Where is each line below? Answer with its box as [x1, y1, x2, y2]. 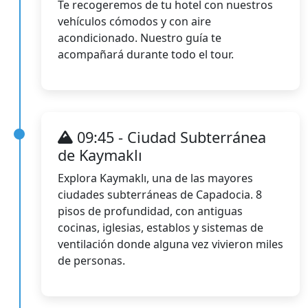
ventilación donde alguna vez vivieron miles [58, 236, 283, 252]
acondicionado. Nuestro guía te [58, 30, 221, 45]
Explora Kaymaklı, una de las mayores [58, 170, 253, 186]
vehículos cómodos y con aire [58, 13, 211, 29]
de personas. [58, 252, 125, 268]
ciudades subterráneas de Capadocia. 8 [58, 186, 262, 202]
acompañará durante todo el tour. [58, 46, 234, 62]
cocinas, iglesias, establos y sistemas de [58, 219, 263, 235]
